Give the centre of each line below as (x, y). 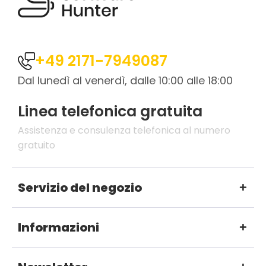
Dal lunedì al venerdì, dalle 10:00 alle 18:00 (125, 80)
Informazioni (58, 227)
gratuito (37, 145)
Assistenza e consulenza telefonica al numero (124, 130)
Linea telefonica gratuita (110, 111)
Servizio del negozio (80, 187)
